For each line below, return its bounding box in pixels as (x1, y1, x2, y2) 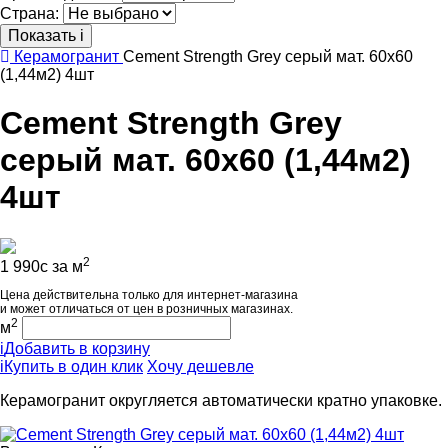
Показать (8, 27, 80, 44)
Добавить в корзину (4, 339, 150, 357)
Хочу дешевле (147, 357, 254, 375)
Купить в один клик (4, 357, 143, 375)
